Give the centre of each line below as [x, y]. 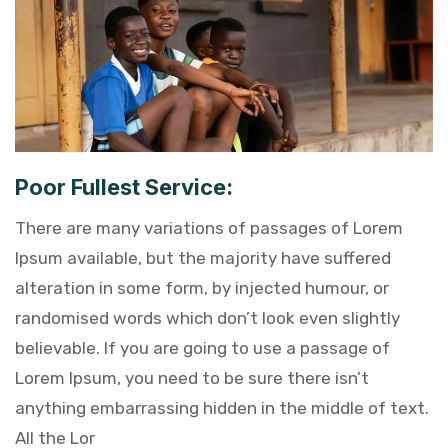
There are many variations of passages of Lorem [209, 227]
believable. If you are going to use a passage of [202, 347]
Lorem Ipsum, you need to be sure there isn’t [192, 377]
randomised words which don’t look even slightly [207, 317]
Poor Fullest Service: [124, 186]
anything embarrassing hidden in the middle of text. [222, 407]
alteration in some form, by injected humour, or [202, 287]
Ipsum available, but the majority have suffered [203, 257]
